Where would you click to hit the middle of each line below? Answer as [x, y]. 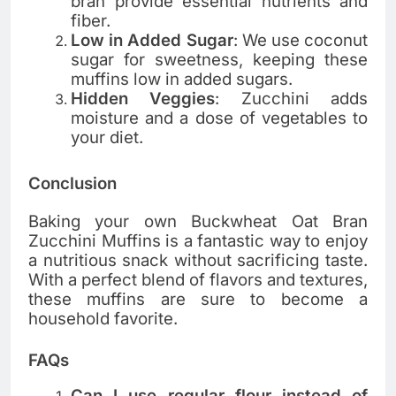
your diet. [107, 137]
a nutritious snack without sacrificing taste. [198, 260]
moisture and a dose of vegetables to [219, 118]
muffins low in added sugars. [182, 79]
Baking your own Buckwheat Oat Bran [198, 221]
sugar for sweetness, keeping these [219, 59]
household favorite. [103, 318]
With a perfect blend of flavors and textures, [198, 279]
